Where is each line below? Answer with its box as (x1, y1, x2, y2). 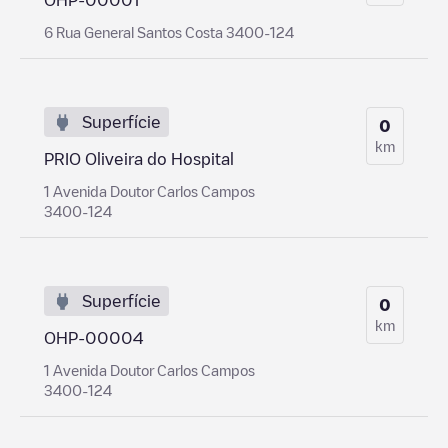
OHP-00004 (44, 329, 143, 346)
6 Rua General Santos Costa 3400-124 (44, 24, 294, 39)
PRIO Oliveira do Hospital (44, 150, 234, 167)
